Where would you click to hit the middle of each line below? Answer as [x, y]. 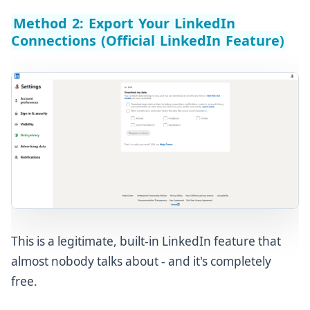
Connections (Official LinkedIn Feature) [148, 41]
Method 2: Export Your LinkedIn [124, 24]
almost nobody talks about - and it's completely [141, 261]
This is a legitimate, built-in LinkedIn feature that [146, 241]
